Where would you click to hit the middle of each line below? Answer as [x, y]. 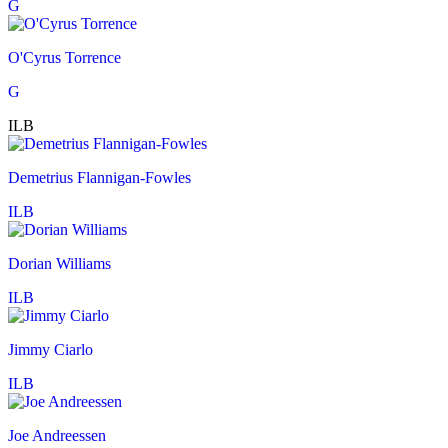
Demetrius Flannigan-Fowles [99, 178]
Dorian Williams [59, 264]
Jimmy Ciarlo [50, 350]
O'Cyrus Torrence [64, 58]
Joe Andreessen [57, 436]
